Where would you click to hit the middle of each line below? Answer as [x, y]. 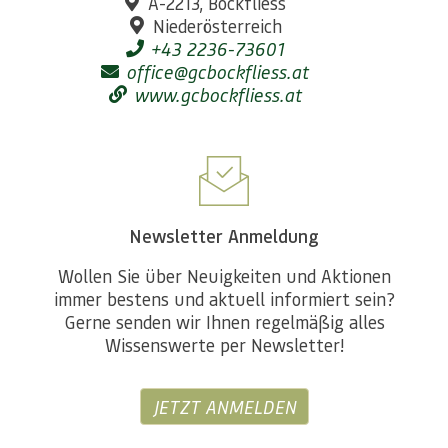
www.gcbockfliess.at [217, 94]
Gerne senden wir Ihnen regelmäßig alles [224, 321]
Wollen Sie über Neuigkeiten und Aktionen [224, 275]
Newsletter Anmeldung [224, 235]
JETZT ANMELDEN [224, 406]
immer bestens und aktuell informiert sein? [224, 298]
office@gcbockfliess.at [217, 71]
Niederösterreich [217, 25]
